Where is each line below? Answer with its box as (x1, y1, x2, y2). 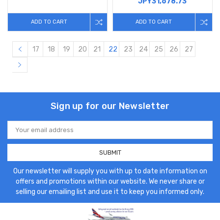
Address (7, 129, 33, 137)
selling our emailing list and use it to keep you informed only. (16, 188, 204, 196)
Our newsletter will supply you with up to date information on (13, 167, 207, 176)
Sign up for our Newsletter (50, 101, 170, 112)
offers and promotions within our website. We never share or (15, 177, 205, 186)
